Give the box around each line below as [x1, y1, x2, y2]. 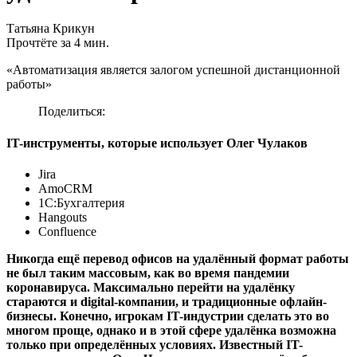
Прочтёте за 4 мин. [6, 36, 109, 50]
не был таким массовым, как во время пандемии [6, 266, 289, 280]
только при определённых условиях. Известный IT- [6, 338, 303, 351]
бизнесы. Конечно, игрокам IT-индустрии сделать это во [6, 309, 329, 323]
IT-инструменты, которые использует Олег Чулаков [6, 135, 308, 150]
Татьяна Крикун [6, 22, 95, 36]
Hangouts [38, 210, 87, 224]
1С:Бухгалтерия [38, 196, 124, 210]
